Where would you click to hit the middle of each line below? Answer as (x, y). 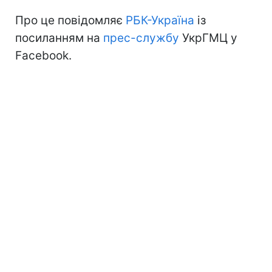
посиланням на (59, 38)
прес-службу (141, 38)
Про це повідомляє (70, 20)
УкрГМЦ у (208, 38)
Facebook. (43, 55)
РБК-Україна (160, 20)
